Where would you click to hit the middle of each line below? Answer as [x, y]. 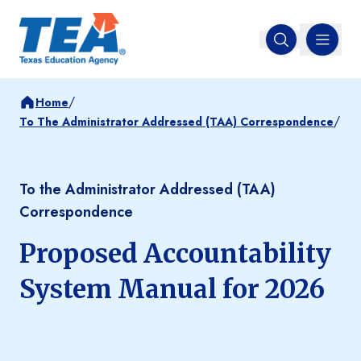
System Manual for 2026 [172, 290]
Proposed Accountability [175, 254]
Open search [315, 47]
